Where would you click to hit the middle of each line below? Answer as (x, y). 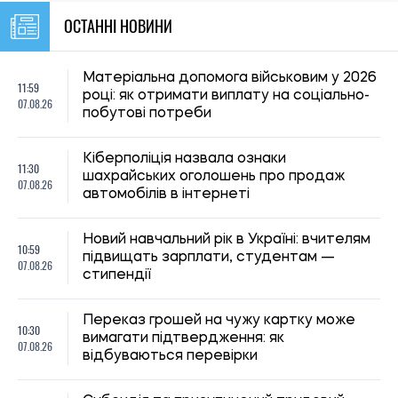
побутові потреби (147, 113)
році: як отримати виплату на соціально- (226, 96)
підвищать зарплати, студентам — (209, 257)
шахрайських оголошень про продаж (214, 176)
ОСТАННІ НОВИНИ (118, 26)
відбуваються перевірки (170, 356)
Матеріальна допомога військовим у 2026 (230, 78)
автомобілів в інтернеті (166, 194)
